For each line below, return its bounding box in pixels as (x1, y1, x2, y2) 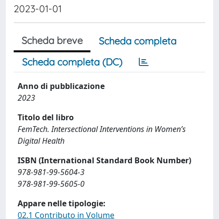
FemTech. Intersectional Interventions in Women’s (18, 124, 186, 134)
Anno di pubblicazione (18, 81, 105, 91)
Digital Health (18, 135, 65, 146)
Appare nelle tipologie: (18, 198, 106, 209)
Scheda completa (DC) (22, 56, 122, 68)
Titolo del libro (18, 112, 74, 123)
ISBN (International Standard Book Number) (18, 155, 191, 166)
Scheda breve (22, 34, 83, 46)
